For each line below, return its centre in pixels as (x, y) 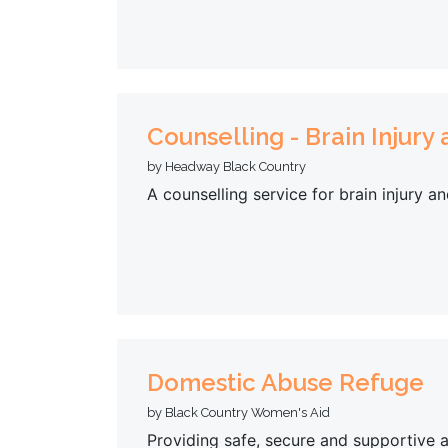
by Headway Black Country (226, 166)
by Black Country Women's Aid (238, 412)
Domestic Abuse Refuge (285, 382)
